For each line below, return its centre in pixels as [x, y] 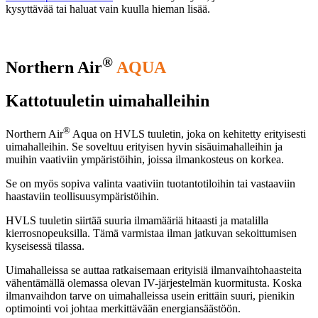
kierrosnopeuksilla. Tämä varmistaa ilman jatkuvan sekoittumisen [151, 234]
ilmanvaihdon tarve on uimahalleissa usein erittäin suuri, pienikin [150, 296]
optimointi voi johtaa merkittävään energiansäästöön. [123, 309]
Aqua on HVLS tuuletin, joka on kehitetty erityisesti [188, 134]
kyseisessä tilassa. [46, 246]
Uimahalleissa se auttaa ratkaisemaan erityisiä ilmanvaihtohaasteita [154, 270]
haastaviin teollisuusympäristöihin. [82, 197]
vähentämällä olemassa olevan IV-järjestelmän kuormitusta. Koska [154, 283]
